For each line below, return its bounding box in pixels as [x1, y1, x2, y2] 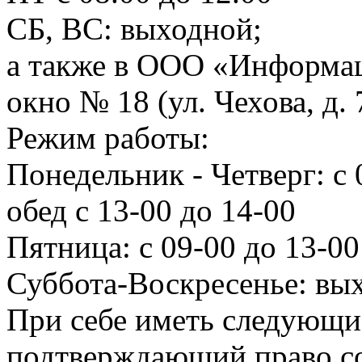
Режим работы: [6, 120, 209, 155]
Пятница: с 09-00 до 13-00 [6, 229, 360, 264]
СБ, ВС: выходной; [6, 11, 262, 46]
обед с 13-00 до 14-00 [6, 192, 296, 228]
